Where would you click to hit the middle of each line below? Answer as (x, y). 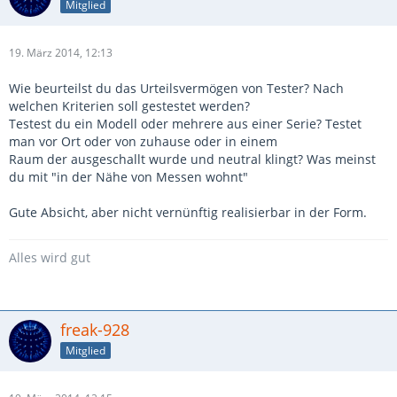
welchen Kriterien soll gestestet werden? (129, 106)
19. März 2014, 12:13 (61, 53)
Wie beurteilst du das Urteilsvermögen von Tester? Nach (176, 88)
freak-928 (95, 330)
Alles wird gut (50, 257)
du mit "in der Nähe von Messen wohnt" (128, 177)
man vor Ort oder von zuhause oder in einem (143, 141)
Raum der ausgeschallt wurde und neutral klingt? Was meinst (192, 159)
